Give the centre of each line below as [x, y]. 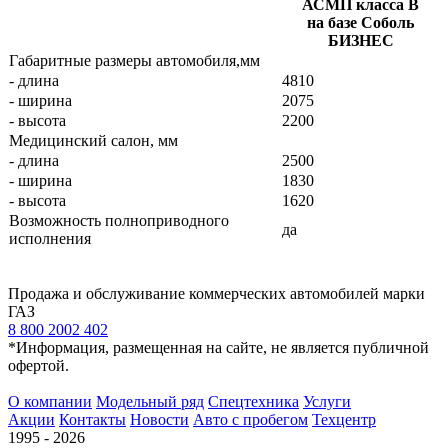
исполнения [50, 238]
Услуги [327, 401]
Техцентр [344, 419]
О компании [50, 401]
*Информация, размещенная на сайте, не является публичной [218, 347]
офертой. [38, 365]
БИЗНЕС [360, 40]
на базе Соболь [360, 22]
